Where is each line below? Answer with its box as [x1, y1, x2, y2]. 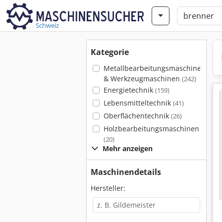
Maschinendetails [91, 166, 161, 177]
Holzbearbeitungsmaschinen [103, 124, 199, 133]
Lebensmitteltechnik [103, 98, 173, 108]
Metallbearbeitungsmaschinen [103, 63, 206, 73]
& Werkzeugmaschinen [103, 74, 182, 83]
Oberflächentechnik [103, 111, 171, 120]
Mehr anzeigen [103, 144, 153, 153]
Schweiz [36, 21, 59, 30]
